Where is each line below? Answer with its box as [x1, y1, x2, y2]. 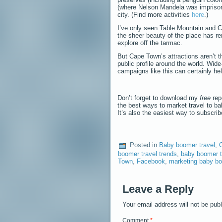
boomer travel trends [118, 150, 177, 158]
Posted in [130, 141, 157, 149]
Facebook [137, 157, 165, 165]
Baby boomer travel [159, 141, 215, 149]
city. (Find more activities [117, 10, 192, 18]
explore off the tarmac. [117, 39, 182, 47]
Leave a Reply [122, 182, 194, 195]
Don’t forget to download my [117, 94, 200, 102]
